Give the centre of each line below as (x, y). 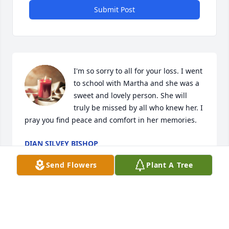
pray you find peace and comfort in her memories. (111, 120)
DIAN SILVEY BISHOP (61, 144)
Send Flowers (72, 165)
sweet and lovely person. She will (130, 96)
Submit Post (114, 10)
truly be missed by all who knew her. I (138, 108)
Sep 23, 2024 (46, 154)
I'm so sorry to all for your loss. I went (138, 71)
